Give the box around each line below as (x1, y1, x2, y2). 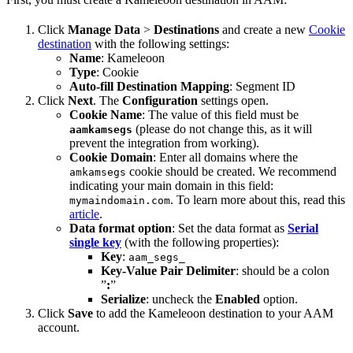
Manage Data (68, 22, 140, 36)
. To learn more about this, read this (170, 192, 345, 206)
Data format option (69, 221, 172, 235)
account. (38, 320, 80, 334)
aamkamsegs (69, 123, 132, 136)
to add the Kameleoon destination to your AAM (93, 306, 333, 320)
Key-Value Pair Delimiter (101, 263, 236, 277)
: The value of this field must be (142, 107, 299, 121)
